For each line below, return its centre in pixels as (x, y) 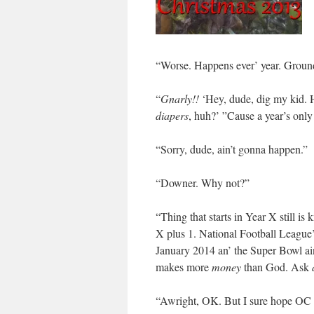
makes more (184, 267)
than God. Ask (277, 267)
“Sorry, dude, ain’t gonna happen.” (232, 149)
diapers (172, 115)
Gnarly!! (180, 98)
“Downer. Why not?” (203, 183)
